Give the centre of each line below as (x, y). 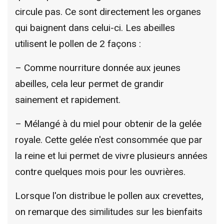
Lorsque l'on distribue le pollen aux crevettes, (109, 195)
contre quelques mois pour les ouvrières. (100, 171)
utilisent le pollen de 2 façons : (78, 43)
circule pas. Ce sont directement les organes (108, 11)
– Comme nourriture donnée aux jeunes (98, 67)
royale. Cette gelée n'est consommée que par (109, 139)
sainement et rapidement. (68, 99)
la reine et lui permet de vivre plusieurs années (111, 155)
